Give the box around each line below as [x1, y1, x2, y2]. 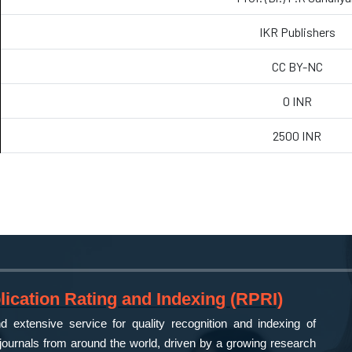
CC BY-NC [271, 59, 323, 74]
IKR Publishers [258, 24, 335, 39]
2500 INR [273, 128, 321, 143]
